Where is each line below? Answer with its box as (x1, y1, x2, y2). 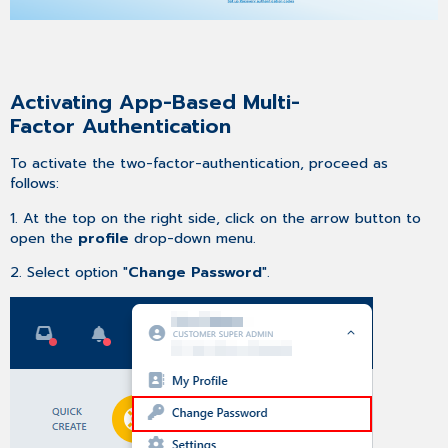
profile (78, 226, 135, 249)
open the (10, 226, 79, 249)
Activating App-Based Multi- (10, 87, 301, 119)
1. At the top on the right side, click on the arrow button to (10, 206, 422, 229)
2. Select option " (10, 261, 129, 284)
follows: (10, 172, 60, 195)
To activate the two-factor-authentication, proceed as (10, 152, 389, 175)
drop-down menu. (134, 226, 257, 249)
